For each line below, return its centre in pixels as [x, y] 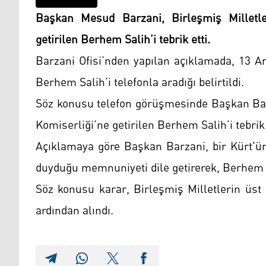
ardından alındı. [75, 210]
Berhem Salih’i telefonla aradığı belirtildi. [141, 82]
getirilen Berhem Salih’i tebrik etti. [124, 39]
